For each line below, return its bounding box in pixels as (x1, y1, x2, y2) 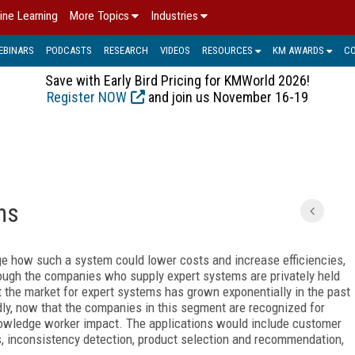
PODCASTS (46, 44, 92, 56)
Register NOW (47, 88, 127, 105)
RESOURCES (202, 44, 253, 56)
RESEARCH (104, 44, 148, 56)
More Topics (70, 9, 129, 23)
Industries (151, 9, 198, 23)
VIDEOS (160, 44, 190, 56)
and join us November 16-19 (145, 88, 308, 105)
